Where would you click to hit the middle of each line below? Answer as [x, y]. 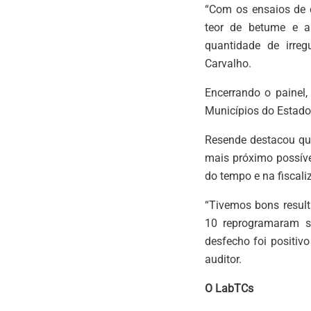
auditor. [223, 259]
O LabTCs [229, 288]
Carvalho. [228, 63]
